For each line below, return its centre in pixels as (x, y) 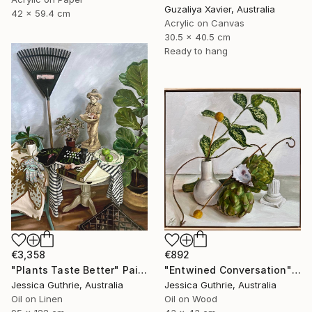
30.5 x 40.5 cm (197, 37)
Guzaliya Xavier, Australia (220, 9)
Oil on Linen (37, 298)
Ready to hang (196, 51)
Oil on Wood (191, 298)
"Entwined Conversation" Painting (296, 270)
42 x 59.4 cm (41, 14)
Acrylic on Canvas (204, 23)
